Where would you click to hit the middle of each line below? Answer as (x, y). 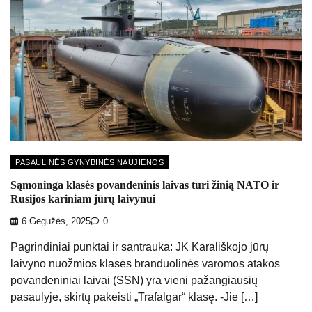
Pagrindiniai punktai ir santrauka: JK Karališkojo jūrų (140, 247)
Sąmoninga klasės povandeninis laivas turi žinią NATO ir (145, 185)
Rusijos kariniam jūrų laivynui (83, 199)
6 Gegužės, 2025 (56, 222)
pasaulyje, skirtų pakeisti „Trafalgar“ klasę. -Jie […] (134, 297)
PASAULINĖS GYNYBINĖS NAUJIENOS (89, 162)
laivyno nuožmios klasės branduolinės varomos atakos (145, 264)
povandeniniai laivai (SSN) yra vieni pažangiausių (134, 281)
